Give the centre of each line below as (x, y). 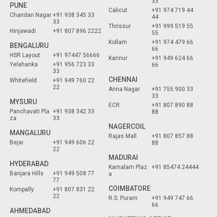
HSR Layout (25, 55)
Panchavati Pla (30, 112)
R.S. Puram (123, 198)
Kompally (22, 190)
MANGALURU (30, 133)
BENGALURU (29, 46)
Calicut (118, 10)
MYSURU (23, 102)
